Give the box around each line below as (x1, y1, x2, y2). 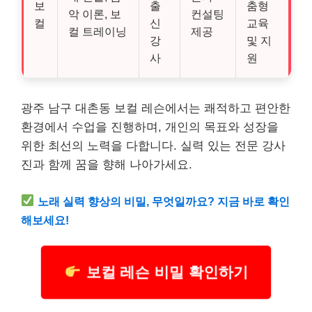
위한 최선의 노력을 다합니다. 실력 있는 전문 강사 (21, 139, 286, 153)
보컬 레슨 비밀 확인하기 (84, 264, 245, 281)
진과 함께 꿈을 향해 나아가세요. (21, 158, 192, 171)
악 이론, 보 (68, 8, 121, 20)
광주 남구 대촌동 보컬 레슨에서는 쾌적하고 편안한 (21, 102, 290, 115)
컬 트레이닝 (68, 25, 127, 38)
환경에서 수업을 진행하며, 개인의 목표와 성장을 (21, 120, 279, 134)
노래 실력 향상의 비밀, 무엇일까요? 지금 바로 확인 (38, 194, 290, 208)
